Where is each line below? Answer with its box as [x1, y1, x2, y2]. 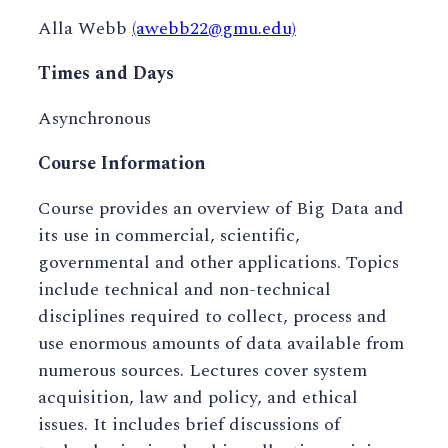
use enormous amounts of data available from [38, 330, 404, 358]
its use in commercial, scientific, [38, 222, 300, 250]
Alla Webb [38, 15, 132, 43]
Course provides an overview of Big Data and [38, 195, 404, 223]
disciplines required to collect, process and [38, 303, 387, 331]
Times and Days [38, 60, 174, 88]
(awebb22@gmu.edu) [132, 15, 296, 43]
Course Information [38, 150, 206, 178]
